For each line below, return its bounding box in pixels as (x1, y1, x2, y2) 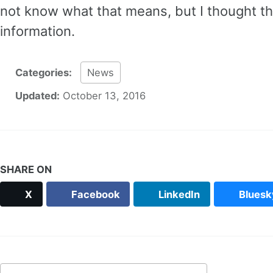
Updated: (12, 90, 60, 102)
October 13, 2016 (62, 90, 146, 102)
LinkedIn (156, 188, 200, 200)
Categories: (12, 66, 74, 79)
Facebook (68, 188, 120, 200)
